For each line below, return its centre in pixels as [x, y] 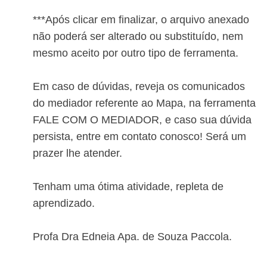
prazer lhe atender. [77, 153]
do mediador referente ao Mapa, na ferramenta [144, 103]
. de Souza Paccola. [184, 237]
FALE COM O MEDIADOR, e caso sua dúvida [142, 120]
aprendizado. [64, 204]
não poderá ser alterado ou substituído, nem [138, 37]
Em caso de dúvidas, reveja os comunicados [139, 87]
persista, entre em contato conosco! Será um [139, 137]
